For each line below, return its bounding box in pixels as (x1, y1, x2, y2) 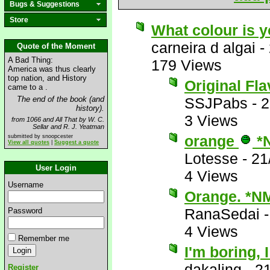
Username (8, 180, 43, 189)
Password (8, 206, 42, 215)
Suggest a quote (54, 139, 99, 145)
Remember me (18, 234, 69, 243)
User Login (36, 163, 77, 172)
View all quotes (8, 139, 49, 145)
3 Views (184, 112, 238, 129)
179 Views (151, 57, 222, 74)
